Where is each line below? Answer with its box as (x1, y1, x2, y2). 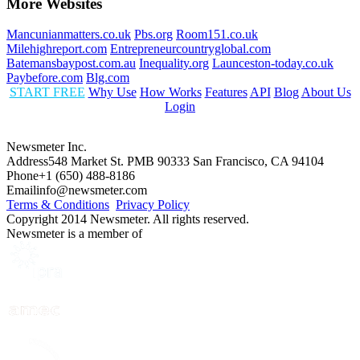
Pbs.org (134, 27, 173, 42)
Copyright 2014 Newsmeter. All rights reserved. (6, 212, 249, 227)
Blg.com (86, 71, 129, 85)
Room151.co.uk (176, 27, 258, 42)
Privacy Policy (116, 198, 190, 212)
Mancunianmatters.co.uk (6, 27, 131, 42)
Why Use (88, 85, 137, 100)
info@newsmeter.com (36, 183, 147, 198)
